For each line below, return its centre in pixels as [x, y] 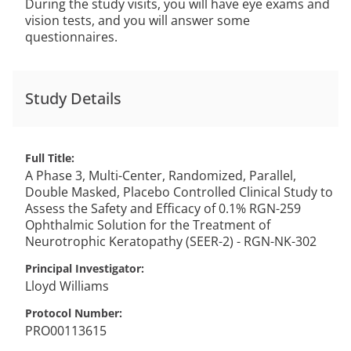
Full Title [48, 158]
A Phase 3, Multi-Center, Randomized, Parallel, [161, 175]
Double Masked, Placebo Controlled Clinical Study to [179, 192]
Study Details [73, 98]
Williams [84, 286]
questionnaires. [71, 37]
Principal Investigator [83, 268]
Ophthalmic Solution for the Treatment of [148, 225]
